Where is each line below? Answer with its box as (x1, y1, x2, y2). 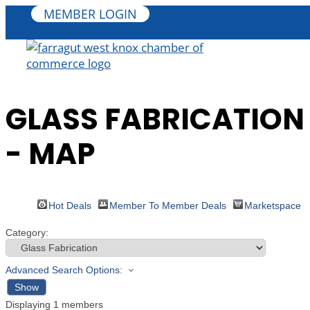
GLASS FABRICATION (6, 98, 304, 140)
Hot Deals (48, 199, 91, 211)
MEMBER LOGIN (44, 6, 137, 22)
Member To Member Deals (109, 199, 226, 211)
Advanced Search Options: (6, 264, 122, 275)
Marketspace (244, 199, 301, 211)
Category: (6, 226, 48, 238)
